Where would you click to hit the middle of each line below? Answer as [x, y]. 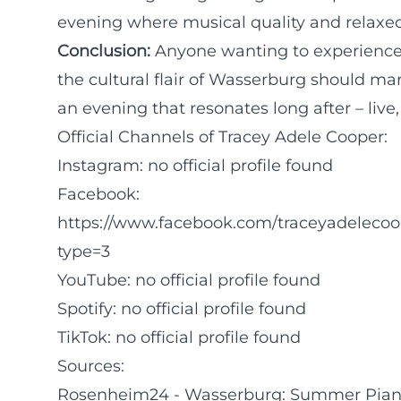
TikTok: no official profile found [179, 337]
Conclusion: [104, 51]
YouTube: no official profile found [189, 280]
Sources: [91, 366]
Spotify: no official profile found [182, 309]
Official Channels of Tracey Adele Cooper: [222, 137]
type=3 [84, 252]
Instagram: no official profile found [195, 166]
